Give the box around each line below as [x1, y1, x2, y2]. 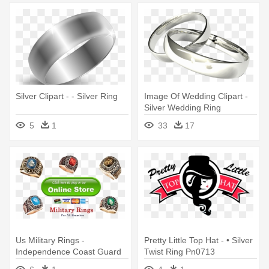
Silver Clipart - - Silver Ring [16, 91, 118, 101]
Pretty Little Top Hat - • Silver [144, 235, 253, 246]
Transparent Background [144, 114, 238, 124]
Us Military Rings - [16, 235, 85, 246]
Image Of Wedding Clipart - [144, 91, 248, 101]
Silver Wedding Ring [144, 103, 221, 113]
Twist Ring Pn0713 [144, 247, 215, 257]
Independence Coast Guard [16, 247, 121, 257]
